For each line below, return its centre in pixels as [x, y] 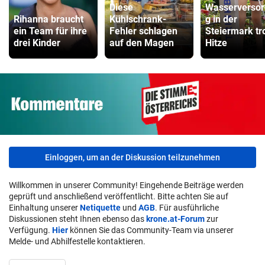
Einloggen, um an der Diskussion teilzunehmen [132, 157]
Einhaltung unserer [44, 207]
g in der [221, 20]
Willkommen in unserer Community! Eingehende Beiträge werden [126, 185]
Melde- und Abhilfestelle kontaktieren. [77, 241]
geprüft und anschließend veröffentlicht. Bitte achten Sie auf [119, 196]
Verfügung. [30, 230]
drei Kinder [37, 43]
